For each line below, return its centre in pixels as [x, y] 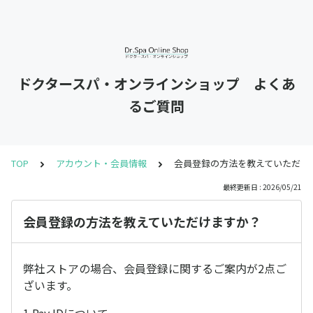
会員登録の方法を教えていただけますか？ [142, 221]
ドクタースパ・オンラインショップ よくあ [156, 83]
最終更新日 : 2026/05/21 [262, 187]
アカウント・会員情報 [101, 163]
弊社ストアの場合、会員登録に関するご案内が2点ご [155, 268]
